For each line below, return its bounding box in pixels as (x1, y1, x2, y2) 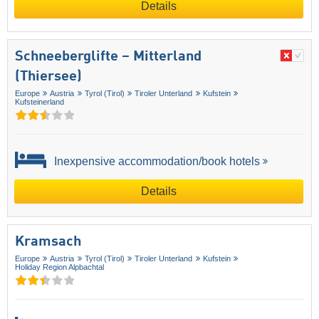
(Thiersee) (15, 70, 82, 85)
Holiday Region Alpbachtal (15, 263, 104, 272)
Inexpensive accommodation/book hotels (51, 155, 260, 167)
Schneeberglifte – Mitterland (15, 50, 202, 65)
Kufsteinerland (15, 98, 64, 107)
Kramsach (15, 235, 81, 250)
